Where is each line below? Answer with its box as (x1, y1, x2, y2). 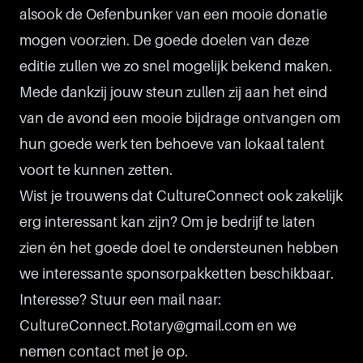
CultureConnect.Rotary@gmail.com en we (19, 318, 297, 334)
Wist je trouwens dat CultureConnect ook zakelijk (19, 188, 343, 204)
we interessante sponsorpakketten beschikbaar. (19, 266, 334, 282)
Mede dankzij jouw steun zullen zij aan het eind (19, 84, 327, 100)
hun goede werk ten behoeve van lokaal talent (19, 136, 325, 152)
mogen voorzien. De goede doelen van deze (19, 32, 310, 49)
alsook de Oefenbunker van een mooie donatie (19, 6, 327, 23)
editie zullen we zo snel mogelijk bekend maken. (19, 58, 332, 75)
